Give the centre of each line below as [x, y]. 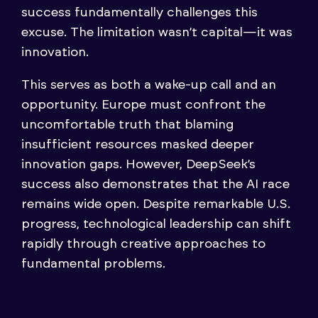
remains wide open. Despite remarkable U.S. [156, 204]
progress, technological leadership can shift [156, 224]
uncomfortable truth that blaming [127, 125]
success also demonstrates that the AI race [155, 184]
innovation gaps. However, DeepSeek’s [138, 164]
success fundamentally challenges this [139, 12]
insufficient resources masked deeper [138, 144]
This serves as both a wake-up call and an [149, 85]
